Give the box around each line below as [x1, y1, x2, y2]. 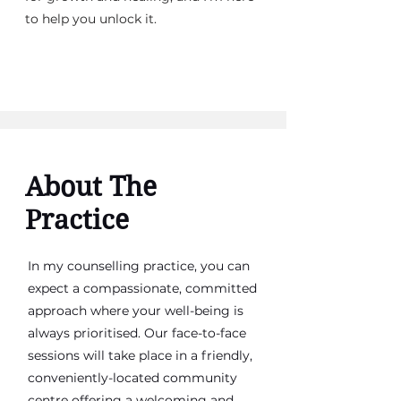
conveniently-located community [28, 370, 237, 386]
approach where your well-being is [28, 303, 243, 319]
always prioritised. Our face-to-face [28, 325, 246, 341]
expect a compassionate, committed [28, 280, 257, 296]
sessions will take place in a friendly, [28, 347, 252, 363]
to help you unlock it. [25, 11, 157, 27]
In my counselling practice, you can [28, 258, 250, 274]
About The [25, 171, 157, 202]
